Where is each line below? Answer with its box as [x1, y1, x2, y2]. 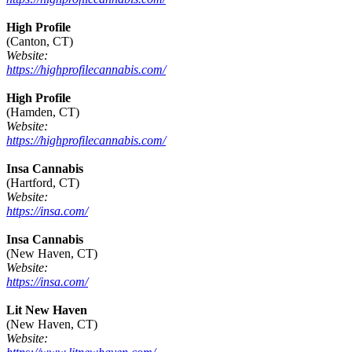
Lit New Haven [6, 303, 87, 317]
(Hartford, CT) [6, 176, 79, 190]
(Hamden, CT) [6, 105, 79, 119]
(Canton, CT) [6, 35, 73, 49]
